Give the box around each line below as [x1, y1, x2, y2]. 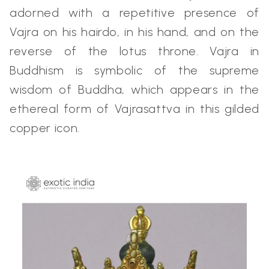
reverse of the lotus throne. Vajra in [10, 43, 259, 58]
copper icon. [10, 120, 83, 135]
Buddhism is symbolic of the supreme [10, 62, 259, 77]
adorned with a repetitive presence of [10, 5, 259, 20]
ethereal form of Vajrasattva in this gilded [10, 101, 259, 116]
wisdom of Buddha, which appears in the [10, 82, 259, 97]
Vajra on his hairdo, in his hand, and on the [10, 24, 259, 39]
